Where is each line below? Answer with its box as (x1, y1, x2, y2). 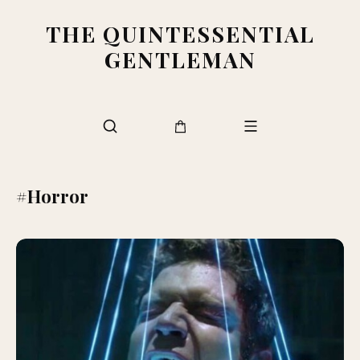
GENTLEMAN (104, 45, 256, 74)
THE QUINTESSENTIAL (45, 19, 315, 48)
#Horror (16, 184, 88, 208)
